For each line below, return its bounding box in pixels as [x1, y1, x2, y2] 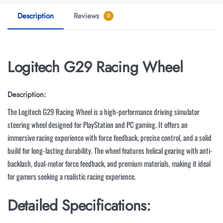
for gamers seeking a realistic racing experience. [7, 171, 136, 182]
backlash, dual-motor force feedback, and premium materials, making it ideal [7, 158, 211, 169]
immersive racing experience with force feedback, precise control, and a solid [7, 132, 212, 143]
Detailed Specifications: [7, 194, 151, 216]
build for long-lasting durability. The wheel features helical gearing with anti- [7, 145, 213, 156]
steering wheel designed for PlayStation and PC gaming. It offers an [7, 119, 188, 130]
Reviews [74, 10, 102, 22]
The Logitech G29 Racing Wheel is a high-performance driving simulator [7, 106, 200, 117]
